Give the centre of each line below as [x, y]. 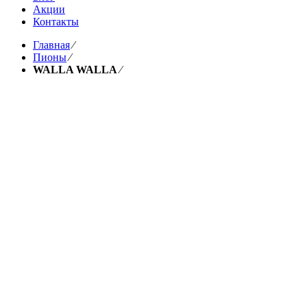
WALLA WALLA [75, 70]
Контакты [56, 22]
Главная [51, 45]
